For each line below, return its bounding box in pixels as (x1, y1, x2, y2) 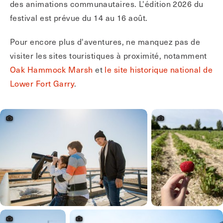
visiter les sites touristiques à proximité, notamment (10, 49, 207, 61)
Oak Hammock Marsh (10, 63, 93, 75)
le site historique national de (103, 63, 213, 75)
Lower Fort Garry (10, 77, 75, 89)
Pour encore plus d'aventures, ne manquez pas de (10, 35, 201, 47)
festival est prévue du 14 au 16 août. (10, 11, 148, 23)
